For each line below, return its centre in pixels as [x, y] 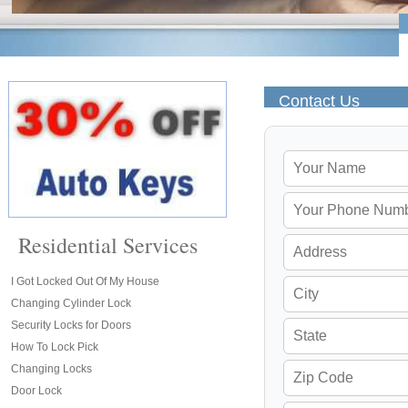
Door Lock [36, 391]
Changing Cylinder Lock [71, 303]
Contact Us [319, 101]
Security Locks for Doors [71, 325]
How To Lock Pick [55, 347]
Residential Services [108, 245]
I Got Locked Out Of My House [85, 281]
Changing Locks [51, 369]
